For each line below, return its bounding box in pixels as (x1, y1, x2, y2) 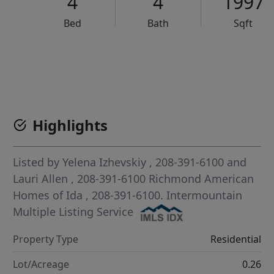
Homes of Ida (13, 188, 86, 202)
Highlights (32, 115, 108, 135)
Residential (210, 232, 261, 246)
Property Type (13, 232, 79, 246)
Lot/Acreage (13, 257, 70, 272)
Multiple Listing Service (13, 204, 134, 219)
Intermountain (166, 188, 243, 202)
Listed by (13, 155, 63, 169)
